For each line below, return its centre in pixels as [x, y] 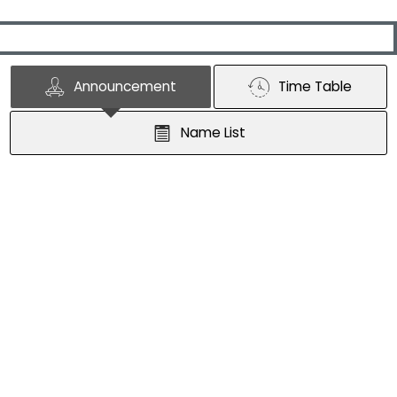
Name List [213, 132]
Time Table [315, 86]
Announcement [125, 86]
